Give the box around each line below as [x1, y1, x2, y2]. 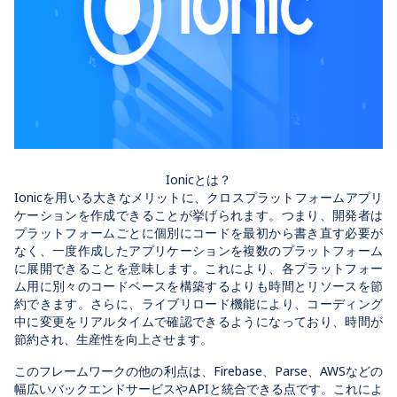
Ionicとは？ [166, 170, 231, 188]
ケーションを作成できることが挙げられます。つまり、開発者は [14, 206, 383, 223]
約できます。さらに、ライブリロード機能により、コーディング [14, 294, 383, 312]
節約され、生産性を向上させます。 [14, 330, 213, 347]
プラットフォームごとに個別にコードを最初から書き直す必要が [14, 223, 383, 241]
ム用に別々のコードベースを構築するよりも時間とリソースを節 [14, 276, 383, 294]
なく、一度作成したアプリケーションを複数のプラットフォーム [14, 241, 383, 259]
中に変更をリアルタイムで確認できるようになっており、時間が [14, 312, 383, 330]
